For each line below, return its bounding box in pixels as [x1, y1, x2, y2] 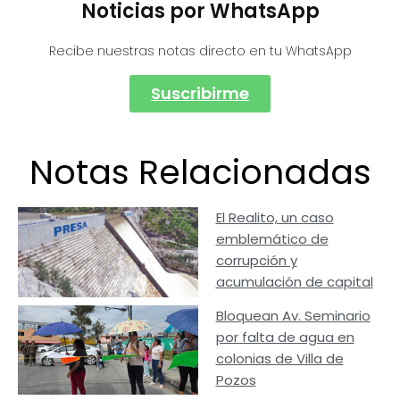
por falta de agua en [215, 327, 354, 346]
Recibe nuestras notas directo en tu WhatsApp [48, 41, 352, 60]
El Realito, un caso [215, 207, 334, 227]
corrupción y [215, 250, 297, 270]
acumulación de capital [215, 271, 373, 291]
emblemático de [215, 229, 329, 248]
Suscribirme [151, 81, 249, 104]
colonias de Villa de [215, 348, 344, 368]
